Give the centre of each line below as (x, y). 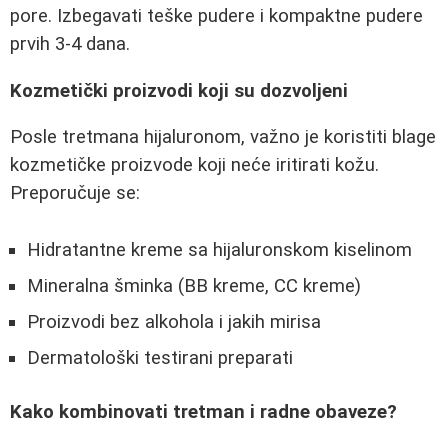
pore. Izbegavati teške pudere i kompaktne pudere (216, 15)
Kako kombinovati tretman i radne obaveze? (203, 412)
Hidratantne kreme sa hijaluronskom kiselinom (219, 249)
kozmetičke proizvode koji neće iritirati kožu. (194, 165)
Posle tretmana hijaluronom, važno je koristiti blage (223, 137)
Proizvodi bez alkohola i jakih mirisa (174, 321)
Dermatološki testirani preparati (160, 357)
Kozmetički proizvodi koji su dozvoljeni (179, 90)
